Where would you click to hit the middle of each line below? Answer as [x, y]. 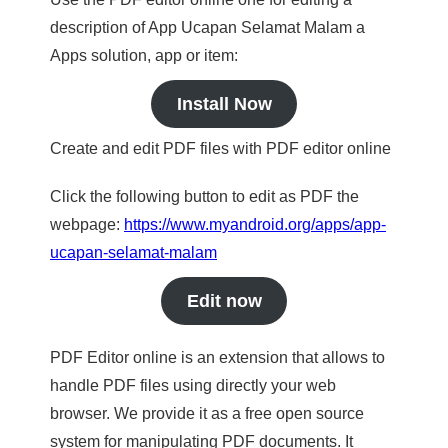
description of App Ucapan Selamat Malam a [207, 27]
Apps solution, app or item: [144, 55]
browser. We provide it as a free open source [207, 413]
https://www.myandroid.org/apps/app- [255, 224]
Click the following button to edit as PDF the [204, 196]
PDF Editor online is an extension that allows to [217, 357]
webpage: [87, 224]
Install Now [224, 104]
